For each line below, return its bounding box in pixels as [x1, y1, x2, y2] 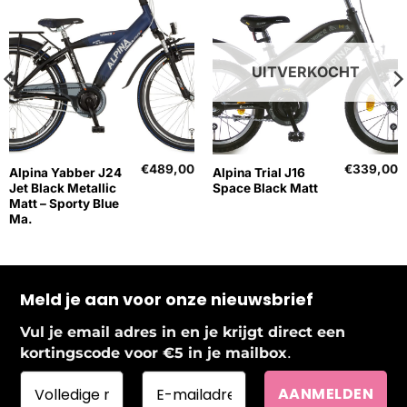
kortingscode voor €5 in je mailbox [19, 344, 287, 362]
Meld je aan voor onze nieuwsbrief [19, 287, 313, 311]
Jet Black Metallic [8, 181, 116, 196]
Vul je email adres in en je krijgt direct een [19, 323, 345, 342]
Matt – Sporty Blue [8, 196, 119, 212]
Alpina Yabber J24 [8, 165, 122, 181]
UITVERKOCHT [251, 63, 360, 82]
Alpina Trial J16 [212, 165, 305, 181]
